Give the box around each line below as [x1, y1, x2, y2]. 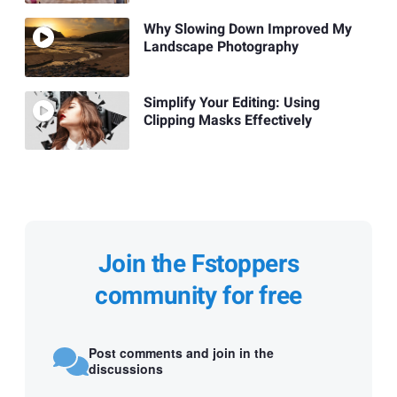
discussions [89, 360, 163, 378]
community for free [95, 277, 302, 315]
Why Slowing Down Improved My [143, 19, 352, 41]
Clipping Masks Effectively [143, 109, 312, 131]
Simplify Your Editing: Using [143, 91, 320, 113]
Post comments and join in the [89, 344, 274, 362]
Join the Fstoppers [97, 245, 300, 283]
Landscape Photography [143, 36, 299, 58]
